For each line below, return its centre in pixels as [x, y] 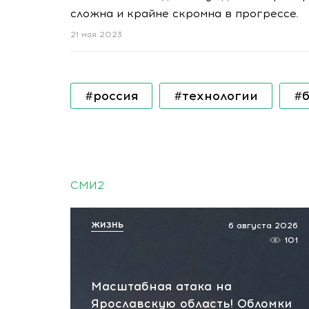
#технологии [216, 96]
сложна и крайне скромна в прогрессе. [185, 13]
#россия [111, 96]
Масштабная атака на [161, 286]
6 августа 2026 [263, 226]
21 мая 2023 [96, 35]
